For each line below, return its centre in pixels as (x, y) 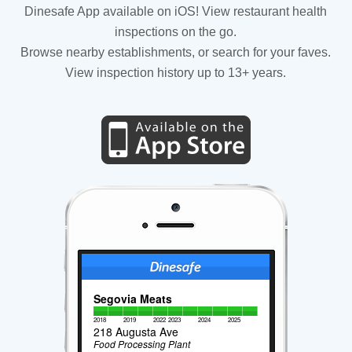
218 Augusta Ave (136, 331)
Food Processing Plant (142, 343)
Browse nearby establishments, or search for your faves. (176, 52)
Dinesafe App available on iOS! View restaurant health (176, 11)
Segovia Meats (133, 298)
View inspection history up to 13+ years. (176, 72)
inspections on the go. (176, 31)
